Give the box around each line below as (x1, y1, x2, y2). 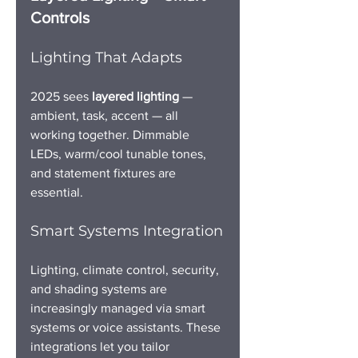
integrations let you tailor (30, 339, 173, 353)
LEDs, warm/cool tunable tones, (30, 146, 209, 161)
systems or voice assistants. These (30, 320, 224, 334)
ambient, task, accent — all (30, 108, 181, 122)
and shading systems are (30, 281, 170, 296)
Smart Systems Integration (30, 221, 223, 240)
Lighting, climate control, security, (30, 262, 222, 276)
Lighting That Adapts (30, 48, 182, 66)
